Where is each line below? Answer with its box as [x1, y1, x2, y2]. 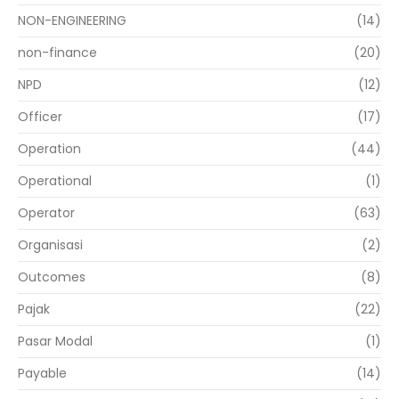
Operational [18, 172, 92, 191]
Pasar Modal [18, 332, 93, 351]
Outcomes [18, 268, 85, 287]
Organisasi [18, 236, 83, 255]
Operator [18, 204, 75, 223]
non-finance [18, 44, 97, 62]
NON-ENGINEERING [18, 12, 126, 30]
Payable [18, 364, 67, 383]
